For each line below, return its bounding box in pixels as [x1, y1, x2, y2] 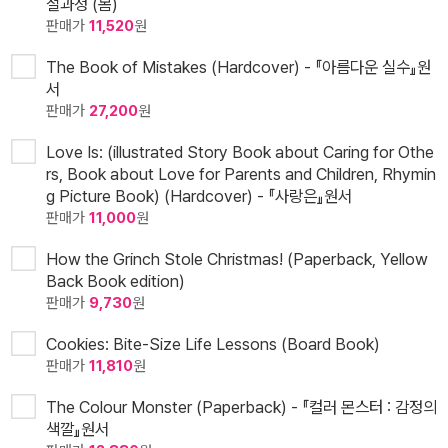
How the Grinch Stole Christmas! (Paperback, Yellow [46, 249, 428, 270]
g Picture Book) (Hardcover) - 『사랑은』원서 [46, 186, 352, 207]
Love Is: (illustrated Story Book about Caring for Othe [46, 142, 434, 163]
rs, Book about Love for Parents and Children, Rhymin [46, 164, 436, 185]
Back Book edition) [46, 271, 185, 292]
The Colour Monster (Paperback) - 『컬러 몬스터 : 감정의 [46, 397, 437, 418]
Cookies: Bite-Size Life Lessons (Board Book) [46, 334, 380, 355]
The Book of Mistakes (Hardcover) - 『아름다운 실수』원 [46, 57, 431, 78]
